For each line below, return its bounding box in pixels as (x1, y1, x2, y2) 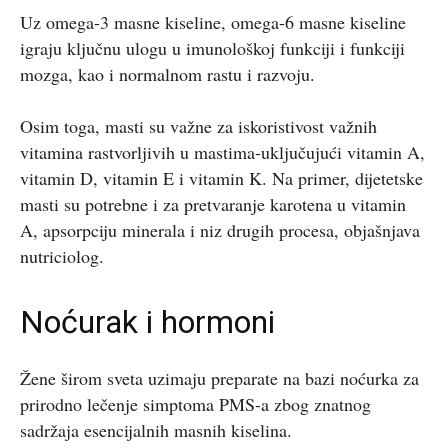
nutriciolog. (20, 243, 104, 268)
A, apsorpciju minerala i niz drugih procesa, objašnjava (20, 217, 420, 242)
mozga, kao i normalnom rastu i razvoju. (20, 61, 315, 86)
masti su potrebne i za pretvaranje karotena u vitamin (20, 191, 406, 216)
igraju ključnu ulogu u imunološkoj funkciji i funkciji (20, 35, 405, 60)
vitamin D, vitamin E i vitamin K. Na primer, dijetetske (20, 165, 423, 190)
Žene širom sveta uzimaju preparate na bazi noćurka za (20, 365, 419, 390)
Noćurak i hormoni (20, 302, 275, 341)
